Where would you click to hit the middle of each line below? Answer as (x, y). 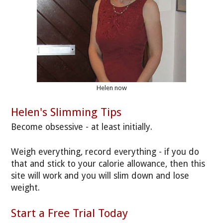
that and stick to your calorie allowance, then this (108, 164)
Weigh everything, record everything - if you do (105, 152)
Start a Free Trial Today (70, 213)
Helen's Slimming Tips (66, 112)
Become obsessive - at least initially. (82, 127)
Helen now (111, 88)
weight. (26, 187)
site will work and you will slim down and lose (100, 175)
